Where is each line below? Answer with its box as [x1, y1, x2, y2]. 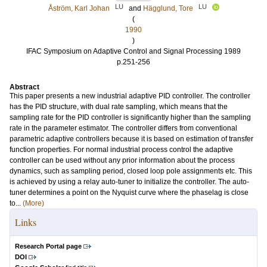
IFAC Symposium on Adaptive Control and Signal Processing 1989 [26, 47, 241, 55]
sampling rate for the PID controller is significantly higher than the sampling [10, 113, 251, 122]
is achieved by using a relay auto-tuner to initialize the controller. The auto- [10, 178, 249, 186]
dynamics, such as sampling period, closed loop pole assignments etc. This [10, 167, 252, 175]
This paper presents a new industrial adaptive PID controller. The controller [10, 92, 250, 100]
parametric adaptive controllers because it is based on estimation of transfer [10, 135, 253, 143]
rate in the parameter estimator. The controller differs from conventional [10, 124, 237, 132]
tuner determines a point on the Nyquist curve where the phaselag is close [10, 188, 249, 197]
